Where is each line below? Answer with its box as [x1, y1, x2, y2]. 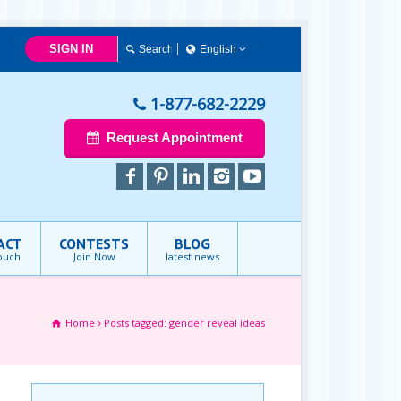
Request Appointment [106, 130, 243, 145]
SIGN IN [49, 42, 93, 55]
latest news [166, 250, 219, 263]
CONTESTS [59, 235, 129, 252]
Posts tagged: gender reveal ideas [104, 316, 265, 329]
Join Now [73, 250, 115, 263]
